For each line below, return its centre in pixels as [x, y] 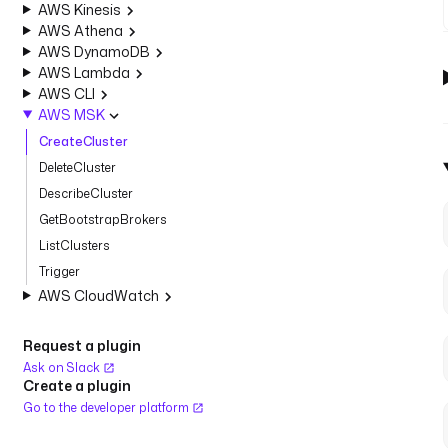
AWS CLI [66, 93]
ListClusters [74, 245]
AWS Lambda [83, 72]
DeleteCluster [77, 167]
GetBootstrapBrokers [103, 219]
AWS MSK [71, 114]
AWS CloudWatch [98, 295]
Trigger [59, 271]
